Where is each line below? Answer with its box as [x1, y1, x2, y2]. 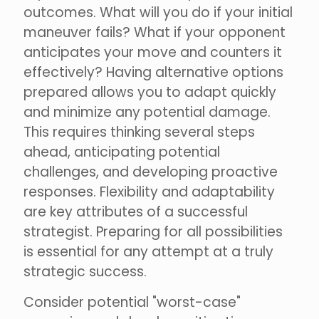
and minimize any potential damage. [23, 103, 271, 122]
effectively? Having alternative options [23, 63, 283, 83]
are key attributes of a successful [23, 202, 248, 222]
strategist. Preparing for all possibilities [23, 222, 283, 242]
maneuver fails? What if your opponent [23, 23, 286, 43]
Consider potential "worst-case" [23, 293, 241, 313]
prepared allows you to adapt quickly [23, 83, 276, 103]
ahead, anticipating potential [23, 142, 220, 162]
